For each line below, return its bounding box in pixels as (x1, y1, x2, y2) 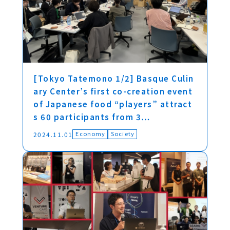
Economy (75, 129, 106, 138)
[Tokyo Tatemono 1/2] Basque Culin (33, 73, 194, 84)
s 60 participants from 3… (33, 111, 150, 122)
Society (111, 129, 135, 138)
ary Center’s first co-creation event (33, 86, 193, 97)
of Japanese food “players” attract (33, 99, 192, 109)
